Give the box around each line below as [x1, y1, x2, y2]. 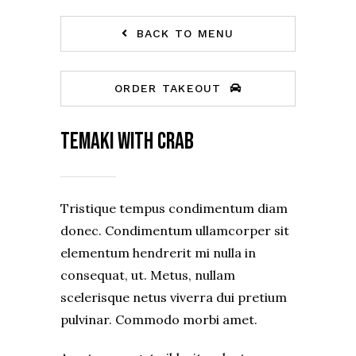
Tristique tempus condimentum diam [60, 200, 288, 217]
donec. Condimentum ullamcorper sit [60, 222, 289, 239]
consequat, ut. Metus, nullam [60, 267, 235, 284]
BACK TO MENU [136, 27, 234, 41]
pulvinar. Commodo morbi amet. [60, 311, 257, 328]
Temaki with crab [60, 128, 194, 157]
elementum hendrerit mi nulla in [60, 245, 256, 261]
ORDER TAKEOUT [114, 81, 222, 95]
